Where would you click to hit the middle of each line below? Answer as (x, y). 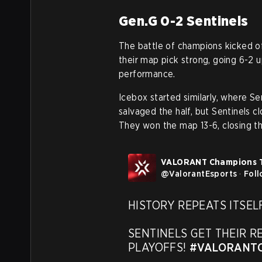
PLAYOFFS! (159, 247)
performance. (147, 74)
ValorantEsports (203, 174)
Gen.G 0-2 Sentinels (184, 21)
